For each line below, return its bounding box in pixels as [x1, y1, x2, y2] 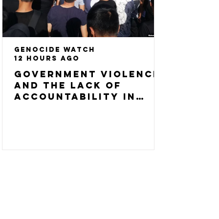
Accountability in [14, 91, 136, 102]
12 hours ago [14, 54, 80, 63]
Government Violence [14, 68, 160, 80]
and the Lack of [14, 80, 122, 91]
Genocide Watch [14, 45, 95, 54]
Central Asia [14, 102, 101, 113]
